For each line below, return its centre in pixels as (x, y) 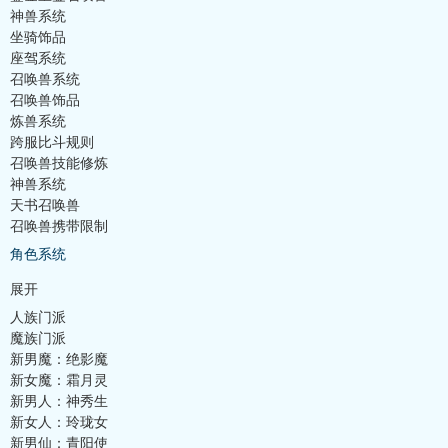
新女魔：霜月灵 (59, 380)
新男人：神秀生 (59, 401)
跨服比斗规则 (52, 142)
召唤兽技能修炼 (59, 163)
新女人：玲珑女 (59, 422)
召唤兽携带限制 (59, 226)
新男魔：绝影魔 (59, 359)
